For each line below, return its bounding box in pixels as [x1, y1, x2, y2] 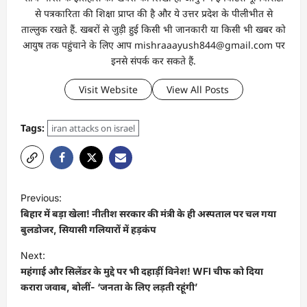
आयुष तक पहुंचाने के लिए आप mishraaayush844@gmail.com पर [22, 38, 285, 51]
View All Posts [166, 82, 229, 96]
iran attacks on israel [51, 121, 135, 134]
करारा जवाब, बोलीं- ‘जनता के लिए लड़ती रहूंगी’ [21, 280, 197, 293]
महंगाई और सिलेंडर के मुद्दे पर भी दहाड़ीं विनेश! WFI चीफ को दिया [21, 265, 263, 277]
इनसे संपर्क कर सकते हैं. [111, 53, 196, 67]
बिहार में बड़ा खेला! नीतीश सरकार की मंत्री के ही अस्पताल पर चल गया [21, 207, 276, 219]
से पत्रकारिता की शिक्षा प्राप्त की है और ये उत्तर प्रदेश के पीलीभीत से [34, 6, 273, 20]
